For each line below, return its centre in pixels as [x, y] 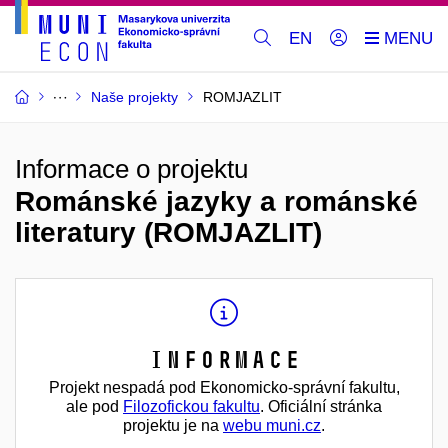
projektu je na [173, 426]
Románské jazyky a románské [216, 202]
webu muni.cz [272, 426]
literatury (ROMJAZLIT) [168, 233]
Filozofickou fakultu [191, 407]
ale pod [94, 407]
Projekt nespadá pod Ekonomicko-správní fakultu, [224, 388]
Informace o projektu [131, 169]
